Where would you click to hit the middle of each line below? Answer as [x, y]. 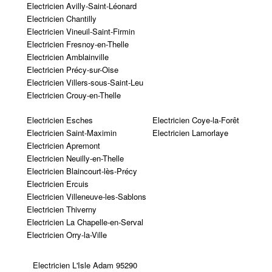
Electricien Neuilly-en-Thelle [75, 158]
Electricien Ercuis [57, 183]
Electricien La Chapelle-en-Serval [85, 222]
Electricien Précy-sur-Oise [72, 69]
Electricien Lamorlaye [190, 132]
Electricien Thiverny [61, 209]
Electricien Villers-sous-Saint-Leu [85, 82]
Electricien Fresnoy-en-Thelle [77, 44]
